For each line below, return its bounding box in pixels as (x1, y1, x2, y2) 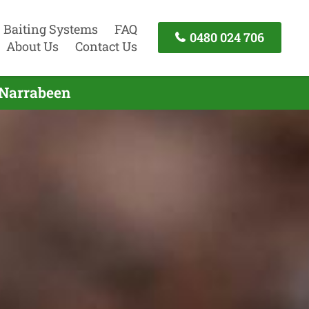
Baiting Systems (3, 20, 98, 37)
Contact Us (74, 37, 137, 54)
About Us (6, 37, 59, 54)
